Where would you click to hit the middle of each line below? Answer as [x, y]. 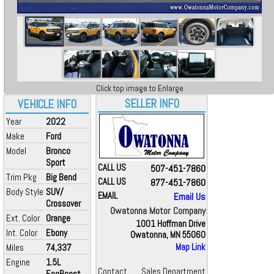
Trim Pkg [21, 177]
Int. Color [22, 233]
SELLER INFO [152, 104]
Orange [58, 218]
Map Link [191, 247]
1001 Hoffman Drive [171, 224]
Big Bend [61, 177]
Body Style [25, 192]
